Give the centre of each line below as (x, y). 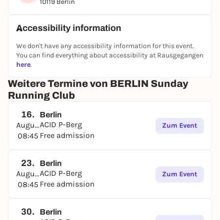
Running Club (41, 95)
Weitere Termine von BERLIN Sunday (98, 83)
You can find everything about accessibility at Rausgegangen (110, 55)
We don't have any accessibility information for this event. (105, 46)
